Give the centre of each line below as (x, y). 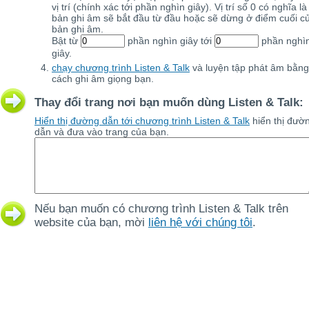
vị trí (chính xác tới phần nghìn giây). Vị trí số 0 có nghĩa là (179, 7)
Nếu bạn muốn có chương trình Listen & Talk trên (161, 209)
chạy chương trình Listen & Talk (121, 68)
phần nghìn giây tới (170, 41)
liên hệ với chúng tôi (200, 222)
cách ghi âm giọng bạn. (103, 79)
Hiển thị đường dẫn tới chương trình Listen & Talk (142, 121)
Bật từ (66, 41)
